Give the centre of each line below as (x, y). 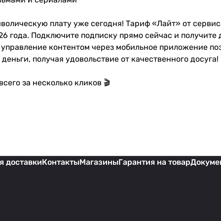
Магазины (99, 162)
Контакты (61, 162)
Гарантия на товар (154, 162)
